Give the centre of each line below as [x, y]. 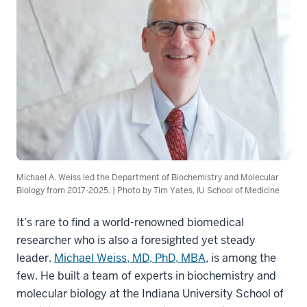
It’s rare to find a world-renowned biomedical [130, 222]
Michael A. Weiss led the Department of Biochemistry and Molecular [148, 177]
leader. [35, 258]
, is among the [241, 258]
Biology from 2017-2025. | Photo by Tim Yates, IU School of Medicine [148, 190]
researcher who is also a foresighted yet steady [136, 240]
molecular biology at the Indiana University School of [150, 293]
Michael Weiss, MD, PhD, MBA [130, 258]
